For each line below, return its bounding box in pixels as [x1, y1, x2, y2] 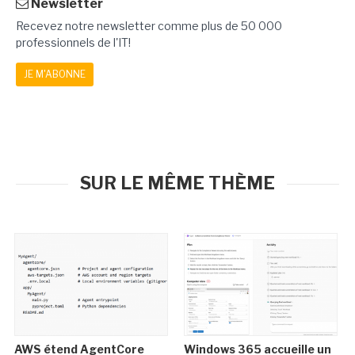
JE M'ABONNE [24, 68, 86, 80]
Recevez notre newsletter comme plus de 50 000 [16, 19, 282, 32]
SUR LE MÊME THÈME [80, 173, 275, 193]
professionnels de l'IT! [16, 36, 131, 49]
